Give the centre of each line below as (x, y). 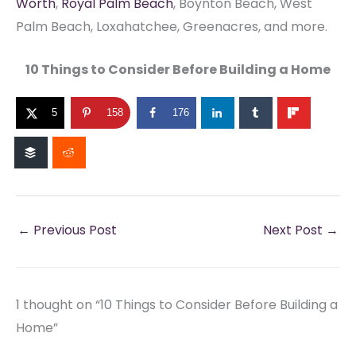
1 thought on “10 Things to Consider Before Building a (177, 304)
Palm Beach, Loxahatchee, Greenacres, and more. (172, 26)
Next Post (294, 230)
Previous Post (74, 230)
